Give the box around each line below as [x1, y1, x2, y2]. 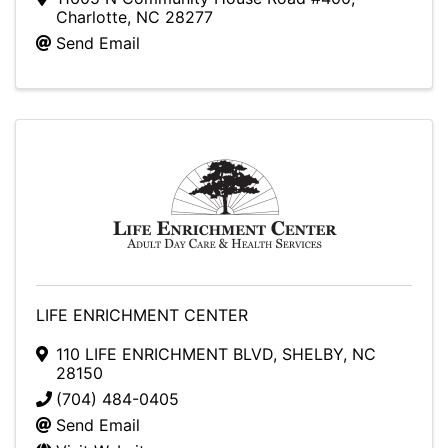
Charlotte [56, 7, 127, 27]
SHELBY [282, 344, 343, 364]
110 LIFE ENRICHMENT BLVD [56, 344, 273, 364]
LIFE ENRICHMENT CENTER [36, 305, 248, 325]
